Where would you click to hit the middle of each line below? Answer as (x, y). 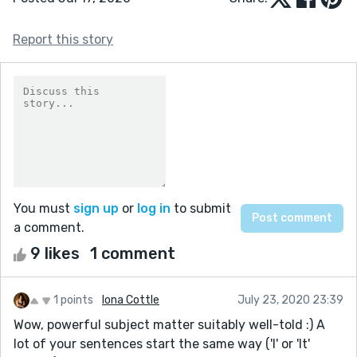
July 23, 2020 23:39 (290, 300)
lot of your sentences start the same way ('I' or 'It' (162, 343)
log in (154, 208)
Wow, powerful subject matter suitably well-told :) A (169, 324)
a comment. (49, 227)
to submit (201, 208)
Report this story (63, 39)
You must (43, 208)
